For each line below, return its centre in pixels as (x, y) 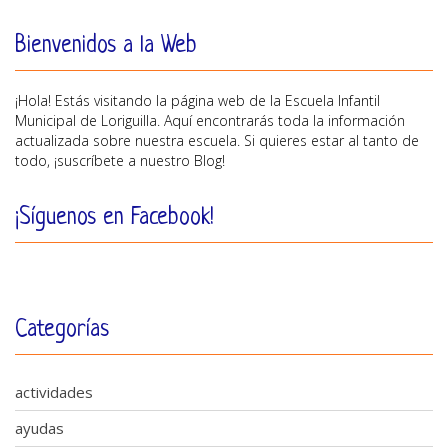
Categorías (62, 330)
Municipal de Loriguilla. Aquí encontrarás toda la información (210, 120)
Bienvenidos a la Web (106, 46)
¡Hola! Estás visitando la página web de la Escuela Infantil (197, 100)
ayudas (39, 427)
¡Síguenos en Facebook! (114, 218)
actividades (54, 391)
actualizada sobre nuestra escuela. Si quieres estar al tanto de (217, 140)
